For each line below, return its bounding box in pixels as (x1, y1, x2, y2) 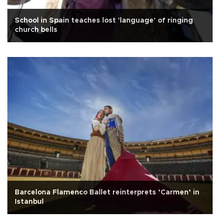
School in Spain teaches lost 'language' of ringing (15, 17, 193, 24)
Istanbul (15, 198, 44, 206)
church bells (15, 26, 57, 33)
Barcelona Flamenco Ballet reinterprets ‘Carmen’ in (15, 189, 199, 196)
